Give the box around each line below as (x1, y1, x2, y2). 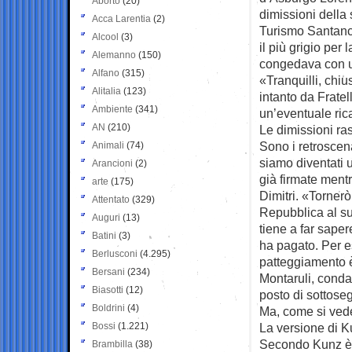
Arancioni (92, 157, 133, 169)
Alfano (92, 67, 119, 79)
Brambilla (92, 338, 133, 350)
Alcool (92, 31, 119, 42)
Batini (92, 229, 116, 241)
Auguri (92, 211, 120, 223)
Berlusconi (92, 247, 137, 259)
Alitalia (92, 85, 121, 97)
